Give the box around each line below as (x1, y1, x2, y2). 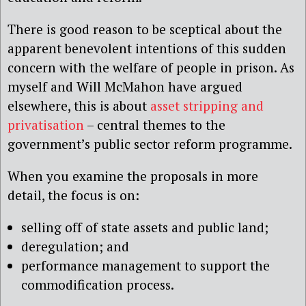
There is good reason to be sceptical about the (8, 20, 282, 38)
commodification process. (21, 276, 174, 294)
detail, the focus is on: (8, 186, 139, 204)
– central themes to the (84, 116, 225, 134)
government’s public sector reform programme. (8, 135, 292, 153)
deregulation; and (21, 238, 129, 255)
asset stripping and (150, 97, 264, 115)
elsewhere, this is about (8, 97, 150, 115)
